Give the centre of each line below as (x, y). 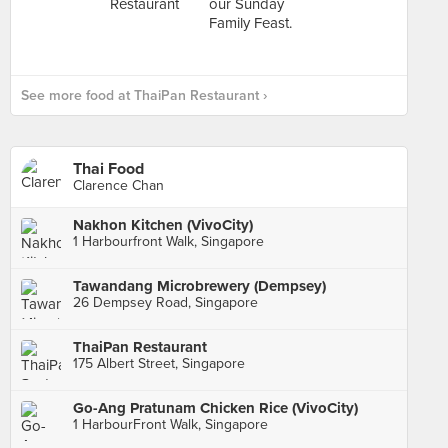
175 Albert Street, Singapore (159, 363)
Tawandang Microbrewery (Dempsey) (199, 286)
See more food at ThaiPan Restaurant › (144, 95)
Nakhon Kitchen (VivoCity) (163, 225)
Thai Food (108, 169)
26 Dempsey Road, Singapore (165, 302)
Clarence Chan (118, 185)
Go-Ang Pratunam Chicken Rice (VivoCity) (215, 408)
